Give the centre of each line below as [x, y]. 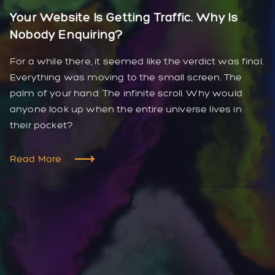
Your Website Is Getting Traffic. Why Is [124, 17]
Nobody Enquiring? [67, 35]
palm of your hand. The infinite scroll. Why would [126, 93]
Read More [36, 159]
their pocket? [42, 125]
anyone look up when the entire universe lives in [126, 109]
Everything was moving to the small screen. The [126, 77]
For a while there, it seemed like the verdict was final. [137, 61]
